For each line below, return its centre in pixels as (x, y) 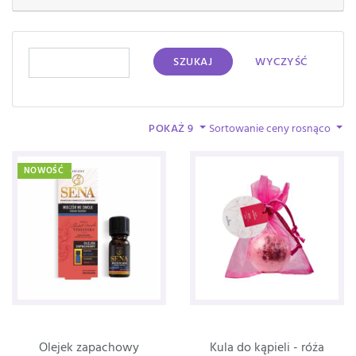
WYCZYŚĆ (281, 63)
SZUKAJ (193, 63)
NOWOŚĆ (44, 170)
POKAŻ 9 (173, 129)
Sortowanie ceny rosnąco (271, 129)
